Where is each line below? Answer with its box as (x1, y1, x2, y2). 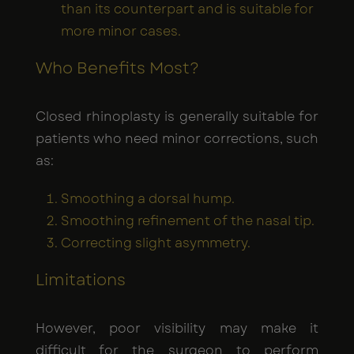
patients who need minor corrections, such (36, 129, 318, 148)
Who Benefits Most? (36, 56, 199, 80)
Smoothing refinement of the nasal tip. (61, 211, 314, 230)
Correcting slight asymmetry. (61, 233, 250, 252)
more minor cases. (61, 21, 181, 40)
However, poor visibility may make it (36, 318, 318, 337)
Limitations (36, 268, 126, 292)
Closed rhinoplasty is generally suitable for (36, 107, 318, 126)
